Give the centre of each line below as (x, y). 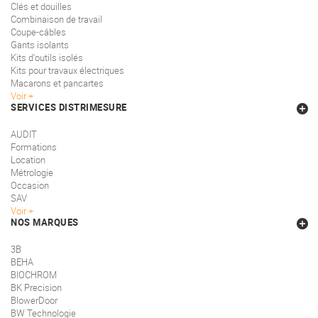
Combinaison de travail (56, 20)
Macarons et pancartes (57, 83)
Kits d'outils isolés (47, 58)
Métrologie (32, 173)
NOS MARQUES (45, 223)
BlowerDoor (34, 301)
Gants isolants (40, 45)
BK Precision (36, 288)
